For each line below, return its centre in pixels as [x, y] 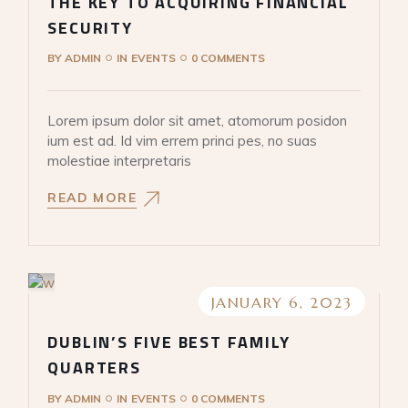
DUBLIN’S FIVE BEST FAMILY [169, 342]
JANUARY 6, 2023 [281, 303]
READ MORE [92, 198]
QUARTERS [94, 368]
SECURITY [90, 27]
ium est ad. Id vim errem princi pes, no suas [183, 140]
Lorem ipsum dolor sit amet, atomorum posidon [198, 120]
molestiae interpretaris [120, 160]
